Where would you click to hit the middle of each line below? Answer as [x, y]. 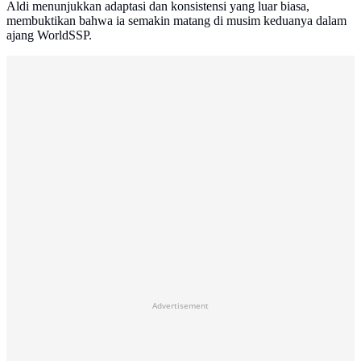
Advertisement [180, 306]
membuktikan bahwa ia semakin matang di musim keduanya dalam [176, 21]
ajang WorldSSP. [49, 35]
